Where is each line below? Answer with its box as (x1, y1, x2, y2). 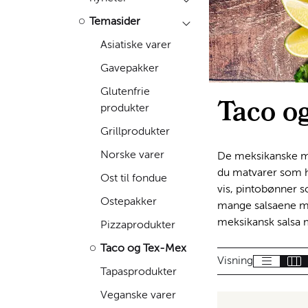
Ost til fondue (100, 173, 167, 184)
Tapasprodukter (100, 266, 177, 278)
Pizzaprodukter (100, 219, 175, 231)
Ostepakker (100, 196, 157, 208)
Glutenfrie (100, 86, 150, 98)
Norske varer (100, 149, 164, 161)
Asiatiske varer (100, 39, 171, 51)
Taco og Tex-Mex (100, 243, 186, 254)
